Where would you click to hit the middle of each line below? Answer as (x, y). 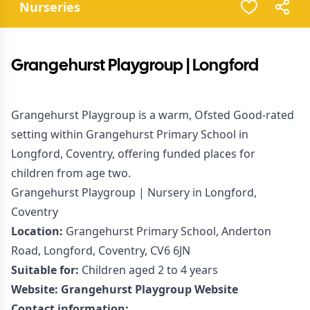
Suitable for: (45, 270)
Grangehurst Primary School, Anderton (167, 231)
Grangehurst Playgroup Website (149, 289)
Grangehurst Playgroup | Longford (135, 66)
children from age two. (71, 173)
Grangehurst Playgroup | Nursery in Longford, (134, 192)
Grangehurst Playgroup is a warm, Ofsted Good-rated (153, 115)
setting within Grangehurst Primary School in (130, 134)
